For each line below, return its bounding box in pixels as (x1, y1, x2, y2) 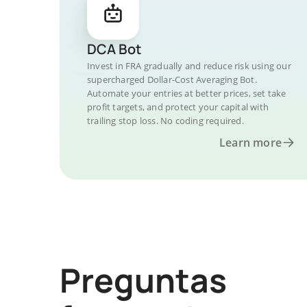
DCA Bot (87, 40, 141, 58)
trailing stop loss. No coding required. (87, 114, 244, 127)
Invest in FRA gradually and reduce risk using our (87, 60, 291, 72)
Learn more (219, 135, 282, 150)
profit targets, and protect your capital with (87, 101, 269, 113)
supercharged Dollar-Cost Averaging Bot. (87, 73, 257, 86)
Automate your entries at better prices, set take (87, 87, 286, 99)
